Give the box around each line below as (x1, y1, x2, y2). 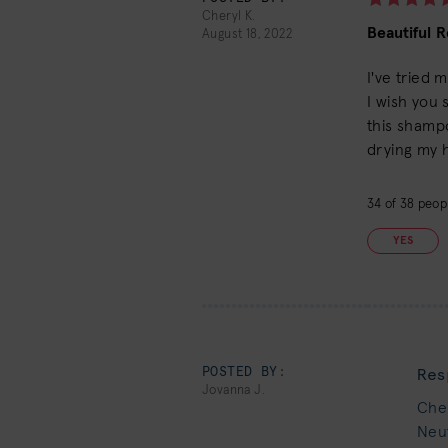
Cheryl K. (202, 10, 256, 23)
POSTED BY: (202, 366, 286, 379)
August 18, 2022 (202, 28, 292, 41)
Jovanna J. (202, 384, 265, 397)
